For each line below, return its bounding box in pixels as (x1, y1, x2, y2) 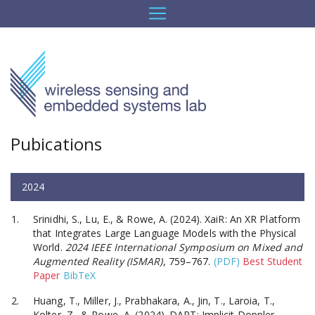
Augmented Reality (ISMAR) (33, 254, 163, 268)
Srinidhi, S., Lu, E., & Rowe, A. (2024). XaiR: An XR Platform (33, 212, 301, 226)
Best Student (243, 254, 303, 268)
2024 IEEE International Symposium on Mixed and (65, 240, 303, 254)
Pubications (11, 132, 103, 155)
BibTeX (63, 268, 96, 282)
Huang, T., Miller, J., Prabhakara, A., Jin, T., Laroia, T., (33, 293, 275, 307)
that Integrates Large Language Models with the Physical (33, 226, 297, 240)
